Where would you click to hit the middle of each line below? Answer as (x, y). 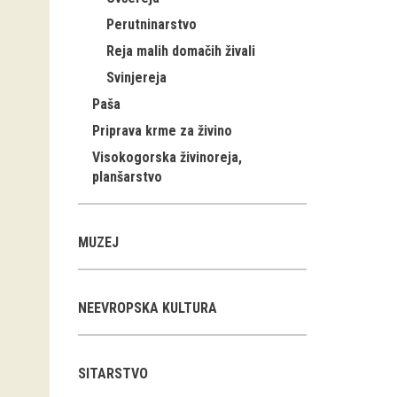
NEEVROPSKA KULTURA (148, 308)
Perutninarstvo (152, 24)
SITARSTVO (113, 374)
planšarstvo (127, 177)
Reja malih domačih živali (181, 51)
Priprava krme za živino (162, 131)
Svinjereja (136, 78)
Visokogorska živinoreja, (167, 157)
